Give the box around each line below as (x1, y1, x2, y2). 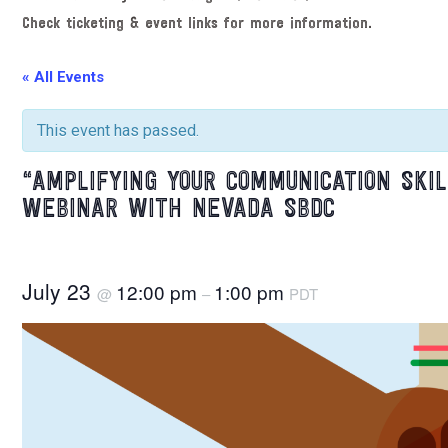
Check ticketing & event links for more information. (22, 16, 372, 32)
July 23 (22, 276, 97, 306)
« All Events (22, 68, 104, 86)
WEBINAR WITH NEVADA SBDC (22, 197, 335, 224)
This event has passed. (37, 121, 199, 140)
